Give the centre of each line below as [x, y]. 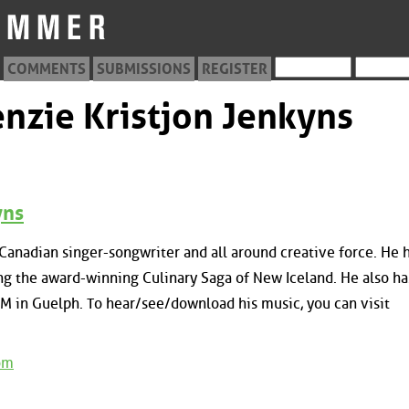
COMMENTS [47, 69]
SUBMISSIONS [144, 69]
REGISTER [235, 69]
